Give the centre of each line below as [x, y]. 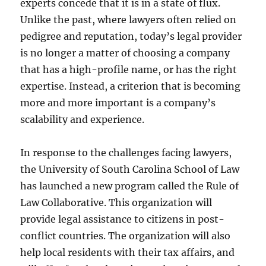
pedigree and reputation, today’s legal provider [131, 36]
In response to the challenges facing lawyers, [126, 152]
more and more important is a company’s [118, 102]
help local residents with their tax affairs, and [128, 252]
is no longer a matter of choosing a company [125, 53]
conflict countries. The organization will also [126, 235]
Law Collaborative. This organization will [116, 202]
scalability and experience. [83, 119]
